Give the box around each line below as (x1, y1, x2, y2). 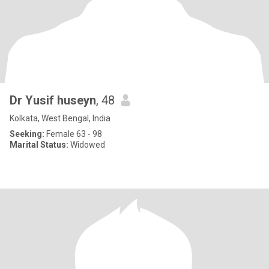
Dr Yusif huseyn (10, 93, 96, 107)
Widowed (68, 140, 105, 150)
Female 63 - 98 (44, 129, 102, 139)
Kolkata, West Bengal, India (10, 113, 110, 123)
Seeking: (10, 129, 44, 139)
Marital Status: (10, 140, 68, 150)
